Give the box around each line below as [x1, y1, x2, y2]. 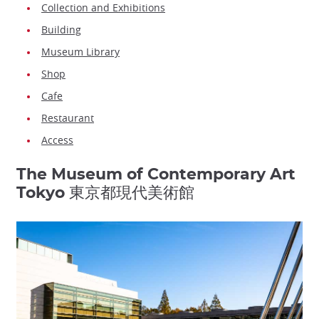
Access [41, 133, 73, 147]
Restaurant [41, 111, 94, 125]
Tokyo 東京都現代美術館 [16, 185, 194, 202]
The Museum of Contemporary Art [16, 167, 296, 183]
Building [41, 23, 81, 37]
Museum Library [41, 45, 120, 59]
